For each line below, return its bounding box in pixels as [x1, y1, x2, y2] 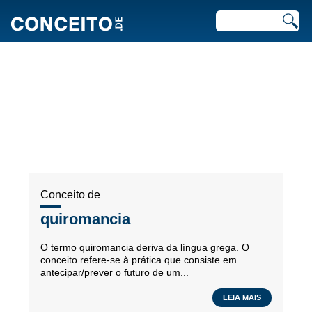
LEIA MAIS [223, 293, 261, 302]
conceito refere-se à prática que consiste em [40, 254, 237, 265]
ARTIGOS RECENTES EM [34, 61, 278, 82]
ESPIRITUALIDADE [63, 79, 249, 100]
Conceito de [40, 189, 100, 201]
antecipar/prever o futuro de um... [40, 267, 189, 278]
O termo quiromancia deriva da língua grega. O [40, 242, 249, 253]
